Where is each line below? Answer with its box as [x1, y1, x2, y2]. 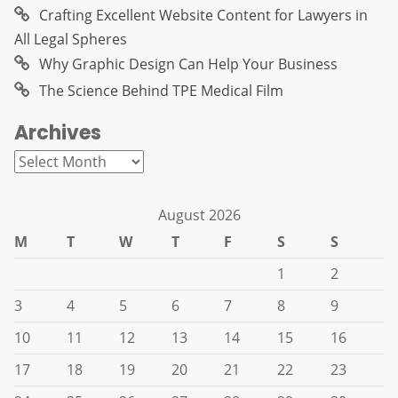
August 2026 [157, 204, 241, 225]
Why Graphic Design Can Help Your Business [39, 53, 338, 74]
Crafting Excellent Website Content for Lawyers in [39, 4, 368, 25]
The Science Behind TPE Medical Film [39, 80, 283, 100]
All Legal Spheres [14, 28, 127, 49]
